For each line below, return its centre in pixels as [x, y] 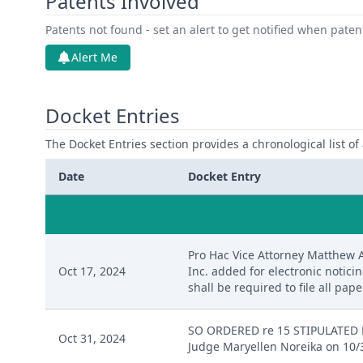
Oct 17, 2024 [92, 271]
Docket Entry [224, 176]
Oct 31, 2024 [92, 338]
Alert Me [94, 57]
